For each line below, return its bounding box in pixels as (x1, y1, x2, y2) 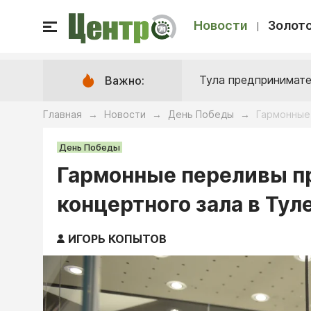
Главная (43, 108, 82, 120)
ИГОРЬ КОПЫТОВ (68, 232, 167, 246)
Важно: (105, 74, 144, 87)
